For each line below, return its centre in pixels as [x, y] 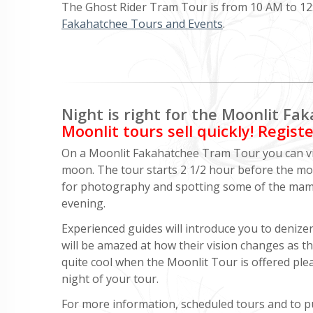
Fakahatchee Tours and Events [142, 23]
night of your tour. [110, 278]
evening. [83, 203]
